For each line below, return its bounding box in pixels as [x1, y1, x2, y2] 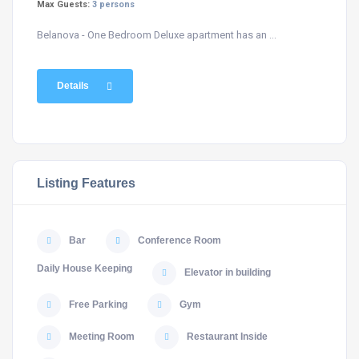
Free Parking [69, 299, 127, 310]
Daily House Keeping [37, 263, 132, 274]
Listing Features [37, 175, 135, 190]
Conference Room [138, 235, 221, 246]
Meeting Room [69, 331, 135, 342]
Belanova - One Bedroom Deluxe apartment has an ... [37, 29, 276, 41]
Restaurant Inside [187, 331, 268, 342]
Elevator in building [184, 267, 271, 278]
